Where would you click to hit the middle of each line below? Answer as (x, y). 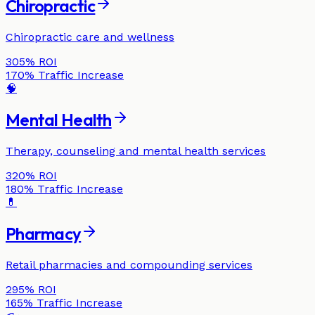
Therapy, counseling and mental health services (136, 151)
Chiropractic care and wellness (90, 37)
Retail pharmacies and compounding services (129, 265)
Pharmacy (44, 234)
